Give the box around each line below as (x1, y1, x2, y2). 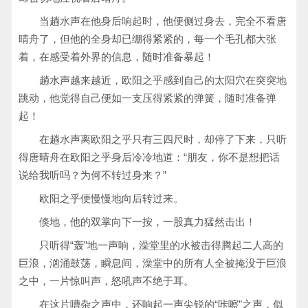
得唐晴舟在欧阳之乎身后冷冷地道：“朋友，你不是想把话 (19, 151, 280, 163)
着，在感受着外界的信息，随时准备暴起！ (19, 51, 214, 63)
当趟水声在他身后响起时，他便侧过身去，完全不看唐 (39, 15, 287, 27)
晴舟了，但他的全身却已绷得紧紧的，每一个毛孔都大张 (19, 33, 276, 45)
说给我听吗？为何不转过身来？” (19, 169, 166, 181)
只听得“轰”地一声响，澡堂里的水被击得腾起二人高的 (39, 239, 283, 251)
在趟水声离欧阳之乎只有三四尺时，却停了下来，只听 (39, 133, 287, 145)
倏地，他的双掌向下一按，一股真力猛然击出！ (39, 216, 256, 228)
